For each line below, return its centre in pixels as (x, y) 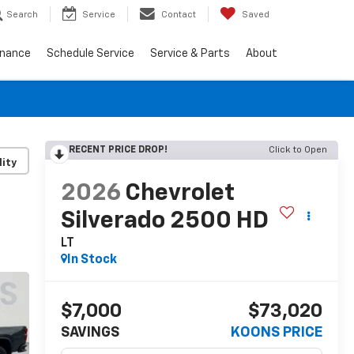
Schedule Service (90, 54)
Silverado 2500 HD (164, 222)
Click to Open (298, 150)
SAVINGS (90, 333)
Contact (179, 15)
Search (22, 15)
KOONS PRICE (277, 333)
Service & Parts (190, 54)
